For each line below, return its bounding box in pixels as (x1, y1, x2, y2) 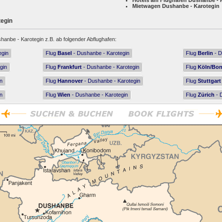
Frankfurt (57, 64, 82, 70)
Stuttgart (198, 78, 221, 84)
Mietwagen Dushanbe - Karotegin (132, 3, 220, 9)
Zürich (198, 92, 215, 98)
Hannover (57, 78, 83, 84)
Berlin (198, 50, 213, 56)
